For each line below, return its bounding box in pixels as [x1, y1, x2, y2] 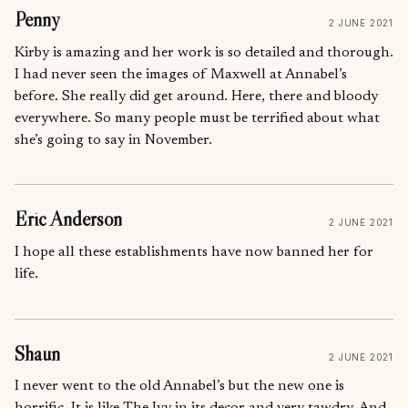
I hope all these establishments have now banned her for [15, 244, 373, 260]
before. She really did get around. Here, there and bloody [15, 88, 378, 104]
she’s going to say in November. [15, 132, 212, 148]
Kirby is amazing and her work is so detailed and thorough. [15, 45, 393, 60]
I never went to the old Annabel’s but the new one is [15, 379, 344, 394]
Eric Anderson [15, 207, 122, 232]
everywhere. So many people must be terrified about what [15, 110, 380, 126]
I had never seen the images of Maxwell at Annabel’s [15, 66, 347, 82]
